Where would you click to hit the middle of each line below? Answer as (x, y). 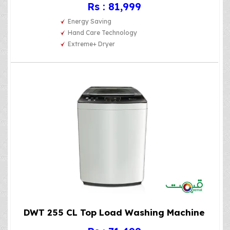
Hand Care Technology (103, 33)
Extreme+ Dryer (92, 44)
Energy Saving (90, 22)
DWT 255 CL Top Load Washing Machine (114, 212)
